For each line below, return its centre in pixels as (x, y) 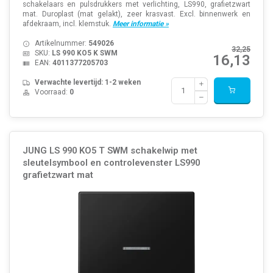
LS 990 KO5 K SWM (84, 53)
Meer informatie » (140, 23)
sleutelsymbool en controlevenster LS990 (111, 163)
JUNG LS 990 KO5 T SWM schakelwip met (110, 151)
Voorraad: (52, 92)
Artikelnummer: (61, 43)
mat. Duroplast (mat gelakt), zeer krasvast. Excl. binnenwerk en (136, 14)
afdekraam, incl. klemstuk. (67, 23)
